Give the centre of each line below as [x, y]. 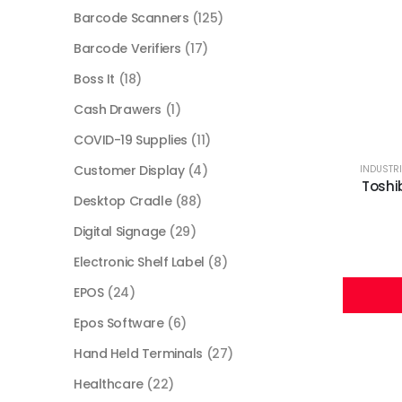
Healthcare [109, 385]
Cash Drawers [118, 110]
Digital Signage [120, 232]
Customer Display [129, 171]
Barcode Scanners [131, 18]
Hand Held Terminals [139, 354]
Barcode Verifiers [127, 49]
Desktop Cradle [123, 201]
